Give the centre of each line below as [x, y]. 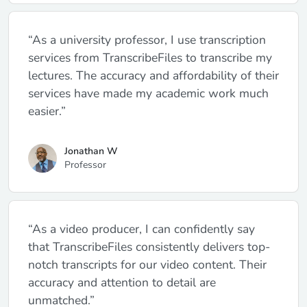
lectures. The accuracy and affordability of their [153, 76]
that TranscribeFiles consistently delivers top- [149, 246]
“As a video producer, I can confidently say [142, 229]
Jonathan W [91, 151]
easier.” [47, 111]
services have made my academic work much [148, 94]
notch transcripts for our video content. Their [147, 264]
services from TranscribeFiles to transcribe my [150, 58]
